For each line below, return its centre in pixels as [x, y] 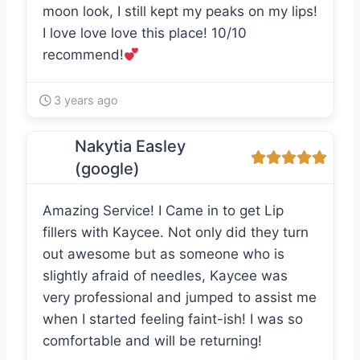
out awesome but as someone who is [164, 254]
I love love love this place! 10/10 [145, 33]
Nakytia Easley [130, 147]
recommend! [83, 55]
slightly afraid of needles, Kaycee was [165, 276]
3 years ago [84, 100]
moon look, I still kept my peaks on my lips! [180, 12]
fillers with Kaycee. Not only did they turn [176, 233]
